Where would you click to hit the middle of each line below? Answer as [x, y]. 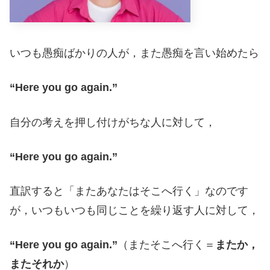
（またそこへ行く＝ [166, 245]
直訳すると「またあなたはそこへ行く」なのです [129, 191]
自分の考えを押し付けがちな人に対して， [113, 122]
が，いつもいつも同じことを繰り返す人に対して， [134, 210]
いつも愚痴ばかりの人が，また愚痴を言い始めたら [134, 53]
